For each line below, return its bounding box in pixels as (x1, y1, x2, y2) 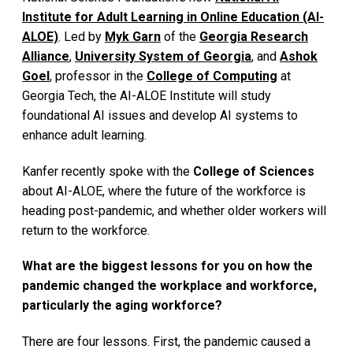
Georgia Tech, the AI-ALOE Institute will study (22, 87, 271, 103)
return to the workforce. (22, 222, 150, 238)
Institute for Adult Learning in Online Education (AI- (22, 9, 324, 24)
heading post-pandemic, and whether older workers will (22, 203, 326, 218)
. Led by (58, 28, 105, 44)
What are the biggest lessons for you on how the (22, 258, 313, 274)
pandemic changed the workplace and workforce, (22, 278, 317, 294)
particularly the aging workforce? (22, 298, 222, 314)
